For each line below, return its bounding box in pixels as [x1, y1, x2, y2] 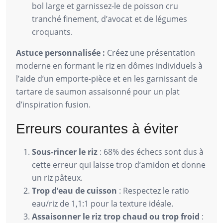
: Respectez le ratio [117, 185, 189, 196]
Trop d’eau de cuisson [32, 185, 117, 196]
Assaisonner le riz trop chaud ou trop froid [32, 211, 200, 222]
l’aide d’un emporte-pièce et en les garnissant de [16, 73, 198, 84]
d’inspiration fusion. [16, 99, 91, 110]
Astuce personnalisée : [16, 47, 105, 58]
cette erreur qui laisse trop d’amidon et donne [32, 159, 206, 170]
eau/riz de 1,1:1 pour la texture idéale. [32, 198, 173, 209]
